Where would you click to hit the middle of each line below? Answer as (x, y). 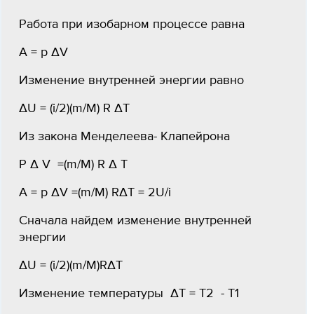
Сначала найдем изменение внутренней (135, 221)
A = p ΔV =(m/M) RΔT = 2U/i (95, 193)
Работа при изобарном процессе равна (132, 25)
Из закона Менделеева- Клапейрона (124, 137)
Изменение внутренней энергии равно (131, 81)
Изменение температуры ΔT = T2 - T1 (129, 294)
